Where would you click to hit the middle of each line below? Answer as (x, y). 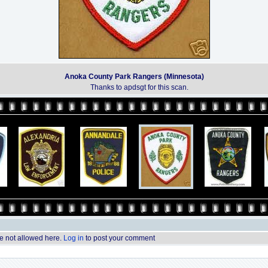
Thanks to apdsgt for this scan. (139, 87)
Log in (74, 238)
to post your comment (119, 238)
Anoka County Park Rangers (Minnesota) (134, 77)
